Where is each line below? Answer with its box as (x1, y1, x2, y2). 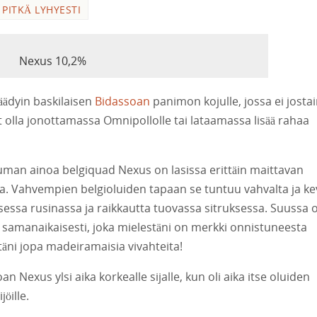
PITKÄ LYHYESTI (2, 2, 81, 16)
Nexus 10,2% (18, 52, 86, 69)
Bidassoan (95, 93, 150, 110)
